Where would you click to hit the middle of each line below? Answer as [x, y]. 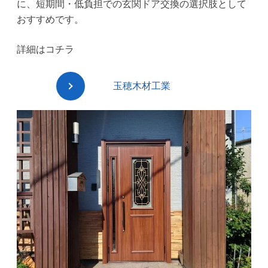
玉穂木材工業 [141, 86]
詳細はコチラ [45, 49]
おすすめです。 [50, 19]
